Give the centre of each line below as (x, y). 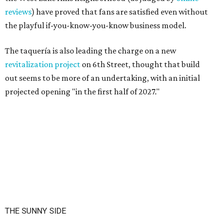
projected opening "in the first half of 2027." (82, 91)
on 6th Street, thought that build (140, 64)
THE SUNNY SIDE (36, 211)
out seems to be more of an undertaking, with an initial (102, 78)
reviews (18, 12)
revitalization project (43, 64)
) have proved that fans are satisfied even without (120, 12)
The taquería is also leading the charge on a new (91, 51)
